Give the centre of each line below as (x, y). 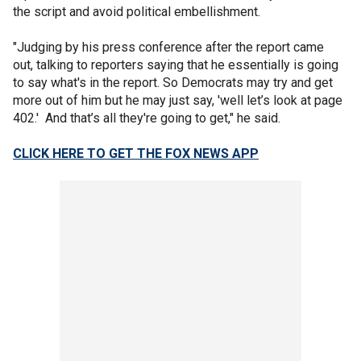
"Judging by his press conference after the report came (168, 47)
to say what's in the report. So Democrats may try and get (173, 83)
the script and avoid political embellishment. (137, 12)
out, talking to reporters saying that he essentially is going (176, 65)
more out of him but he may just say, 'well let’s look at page (178, 100)
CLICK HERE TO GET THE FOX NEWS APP (136, 154)
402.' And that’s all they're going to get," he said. (147, 118)
